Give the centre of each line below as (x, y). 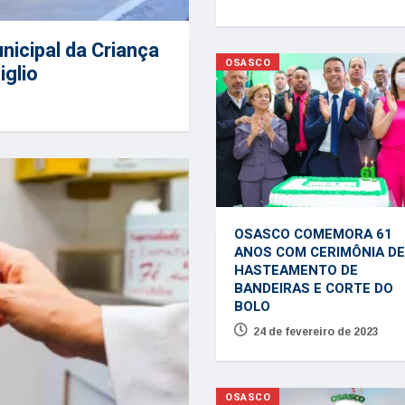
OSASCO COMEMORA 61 (313, 234)
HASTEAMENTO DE (296, 270)
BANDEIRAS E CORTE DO (313, 288)
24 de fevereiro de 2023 (316, 331)
